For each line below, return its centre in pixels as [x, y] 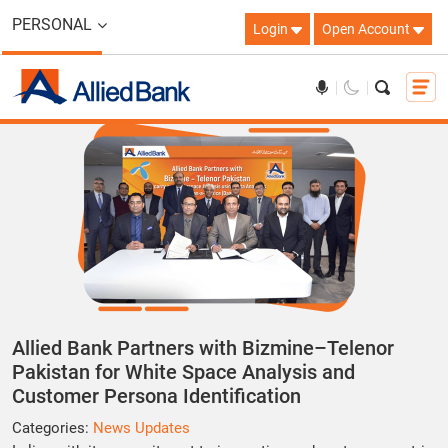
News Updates [141, 428]
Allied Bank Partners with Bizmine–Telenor [203, 348]
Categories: [52, 428]
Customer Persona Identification [156, 396]
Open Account [368, 29]
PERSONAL [52, 24]
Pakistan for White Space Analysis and [183, 372]
